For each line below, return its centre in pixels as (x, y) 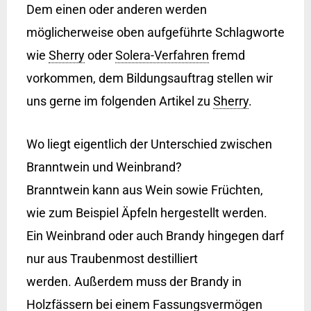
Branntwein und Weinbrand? (104, 167)
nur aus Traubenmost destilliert (112, 258)
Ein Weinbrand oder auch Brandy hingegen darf (155, 235)
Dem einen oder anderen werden (116, 10)
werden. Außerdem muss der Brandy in (134, 281)
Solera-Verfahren (162, 56)
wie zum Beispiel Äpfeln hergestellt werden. (146, 212)
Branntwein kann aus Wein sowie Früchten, (144, 190)
